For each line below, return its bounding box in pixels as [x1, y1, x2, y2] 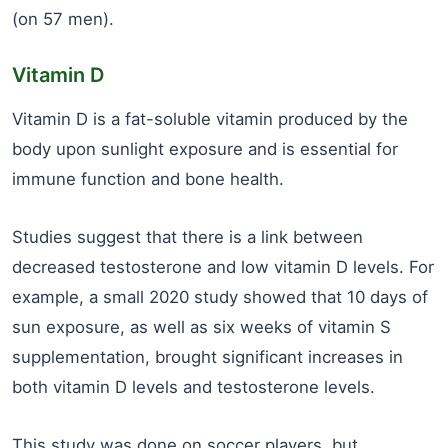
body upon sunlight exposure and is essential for [12, 139, 398, 159]
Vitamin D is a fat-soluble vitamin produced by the [12, 109, 408, 129]
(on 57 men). [12, 9, 114, 29]
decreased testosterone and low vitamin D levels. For [12, 257, 434, 277]
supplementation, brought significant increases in [12, 347, 403, 367]
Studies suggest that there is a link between [12, 227, 363, 247]
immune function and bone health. [12, 169, 284, 189]
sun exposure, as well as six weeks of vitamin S [12, 317, 391, 337]
